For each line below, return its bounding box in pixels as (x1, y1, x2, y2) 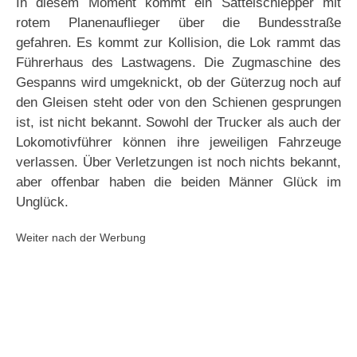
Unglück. (16, 194, 69, 210)
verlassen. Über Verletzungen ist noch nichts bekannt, (16, 155, 341, 171)
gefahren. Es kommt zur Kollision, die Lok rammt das (16, 35, 341, 51)
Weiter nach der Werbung (16, 231, 146, 245)
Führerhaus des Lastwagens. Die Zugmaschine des (16, 55, 341, 71)
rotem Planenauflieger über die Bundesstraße (16, 15, 341, 31)
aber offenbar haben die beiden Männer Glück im (16, 175, 341, 190)
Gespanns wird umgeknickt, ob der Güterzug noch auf (16, 75, 341, 91)
